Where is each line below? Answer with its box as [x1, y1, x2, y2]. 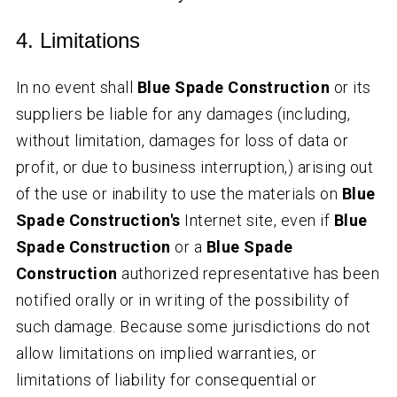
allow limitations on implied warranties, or [15, 344, 317, 363]
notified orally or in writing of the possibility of [15, 291, 350, 310]
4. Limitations [15, 28, 140, 53]
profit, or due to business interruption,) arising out [15, 158, 374, 177]
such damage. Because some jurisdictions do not [15, 317, 371, 337]
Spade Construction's [15, 211, 181, 230]
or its [330, 78, 371, 97]
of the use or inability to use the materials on [15, 184, 342, 204]
